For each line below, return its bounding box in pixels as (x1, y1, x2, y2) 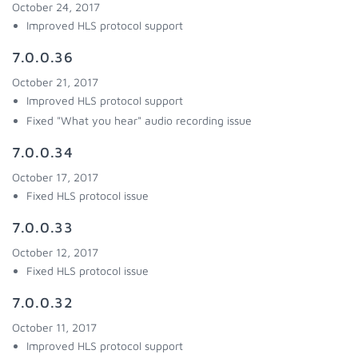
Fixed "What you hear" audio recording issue (26, 113, 252, 127)
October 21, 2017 (12, 75, 98, 89)
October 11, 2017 (12, 320, 97, 334)
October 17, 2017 (12, 170, 98, 184)
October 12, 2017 (12, 245, 98, 259)
